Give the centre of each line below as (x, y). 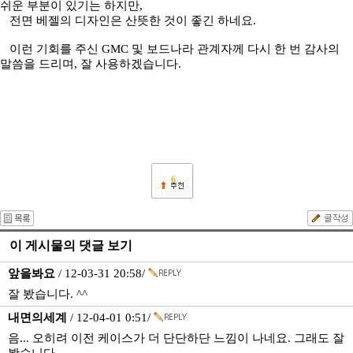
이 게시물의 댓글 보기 (71, 245)
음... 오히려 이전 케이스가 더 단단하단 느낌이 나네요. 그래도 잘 (176, 338)
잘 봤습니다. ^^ (48, 294)
